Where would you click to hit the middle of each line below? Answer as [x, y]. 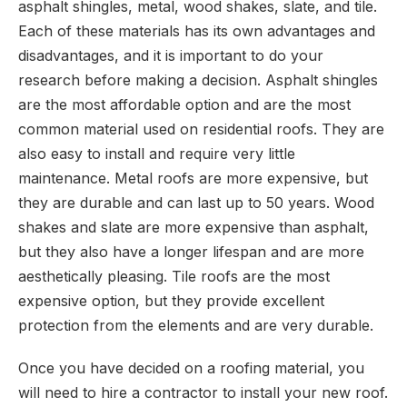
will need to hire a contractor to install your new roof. [203, 392]
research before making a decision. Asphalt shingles [198, 80]
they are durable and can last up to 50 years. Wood [196, 203]
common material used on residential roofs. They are [201, 129]
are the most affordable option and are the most [184, 104]
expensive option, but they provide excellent [171, 301]
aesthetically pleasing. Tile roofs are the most [174, 276]
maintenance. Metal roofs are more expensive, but [193, 178]
